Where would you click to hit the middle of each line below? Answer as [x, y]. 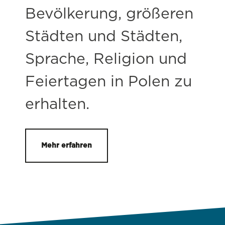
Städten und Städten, [104, 36]
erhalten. [57, 104]
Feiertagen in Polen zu [108, 82]
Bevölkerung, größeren [109, 14]
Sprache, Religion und [106, 59]
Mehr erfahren [67, 145]
